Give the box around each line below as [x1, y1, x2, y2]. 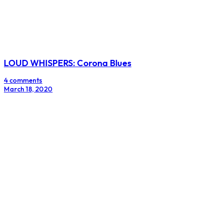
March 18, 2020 [4, 85, 53, 94]
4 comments [4, 76, 42, 85]
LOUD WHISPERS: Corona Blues [4, 57, 131, 69]
